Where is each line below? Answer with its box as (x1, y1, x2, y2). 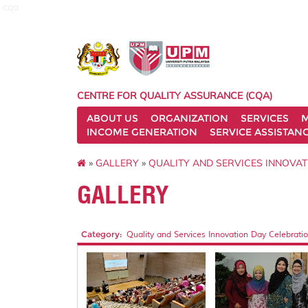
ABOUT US (87, 112, 138, 124)
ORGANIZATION (151, 112, 228, 124)
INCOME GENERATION (87, 126, 197, 138)
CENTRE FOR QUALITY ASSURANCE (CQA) (77, 89, 272, 102)
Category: (80, 228, 122, 239)
